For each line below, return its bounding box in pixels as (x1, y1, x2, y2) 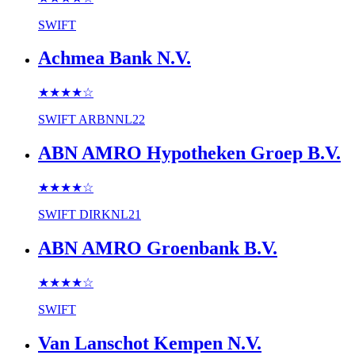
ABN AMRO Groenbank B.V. (38, 238, 277, 259)
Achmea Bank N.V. (38, 48, 191, 69)
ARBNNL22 (78, 113, 145, 127)
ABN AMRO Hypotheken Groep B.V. (38, 143, 341, 164)
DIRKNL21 (79, 208, 141, 222)
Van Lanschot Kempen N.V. (38, 332, 261, 353)
